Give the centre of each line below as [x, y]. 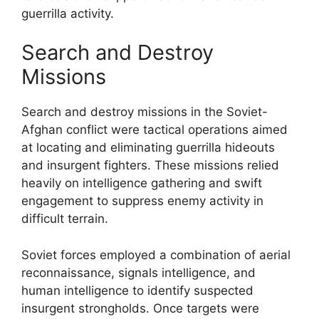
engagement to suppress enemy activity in [142, 201]
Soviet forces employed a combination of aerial [156, 255]
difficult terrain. [65, 219]
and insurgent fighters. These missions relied [150, 165]
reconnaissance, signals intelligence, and [138, 272]
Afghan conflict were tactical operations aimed [155, 130]
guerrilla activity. [68, 13]
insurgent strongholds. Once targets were [140, 308]
